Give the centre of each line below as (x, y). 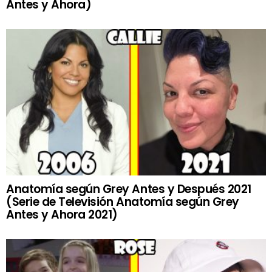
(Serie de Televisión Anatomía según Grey (123, 202)
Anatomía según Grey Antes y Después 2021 (129, 189)
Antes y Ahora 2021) (62, 215)
